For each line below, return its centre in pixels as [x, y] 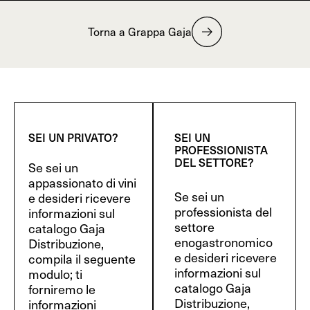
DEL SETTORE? [215, 162]
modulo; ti [55, 274]
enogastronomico [224, 242]
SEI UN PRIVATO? [73, 137]
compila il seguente [82, 258]
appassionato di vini [82, 182]
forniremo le [62, 289]
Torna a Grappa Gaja [140, 31]
